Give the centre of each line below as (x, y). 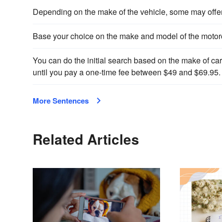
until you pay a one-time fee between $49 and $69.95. (127, 72)
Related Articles (86, 139)
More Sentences (61, 100)
